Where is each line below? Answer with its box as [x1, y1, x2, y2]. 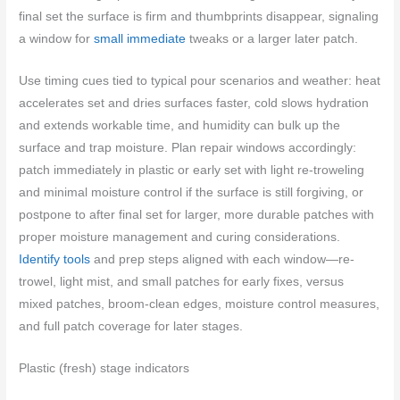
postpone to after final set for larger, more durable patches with [19, 208, 375, 222]
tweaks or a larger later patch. [186, 32, 359, 46]
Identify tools [19, 253, 91, 267]
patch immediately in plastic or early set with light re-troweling [19, 163, 365, 178]
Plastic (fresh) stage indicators [19, 362, 190, 375]
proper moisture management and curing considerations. [19, 230, 341, 245]
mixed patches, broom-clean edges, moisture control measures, [19, 297, 380, 312]
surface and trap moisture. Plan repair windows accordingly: [19, 141, 357, 155]
